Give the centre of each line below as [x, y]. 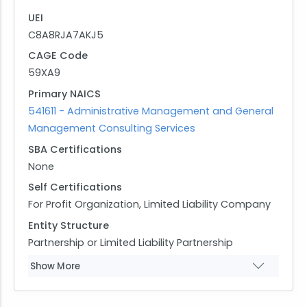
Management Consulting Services [112, 128]
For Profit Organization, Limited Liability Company [149, 205]
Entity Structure [69, 225]
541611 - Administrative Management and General [151, 111]
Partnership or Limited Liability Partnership [131, 242]
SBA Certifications [75, 149]
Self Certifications [75, 187]
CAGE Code [58, 56]
